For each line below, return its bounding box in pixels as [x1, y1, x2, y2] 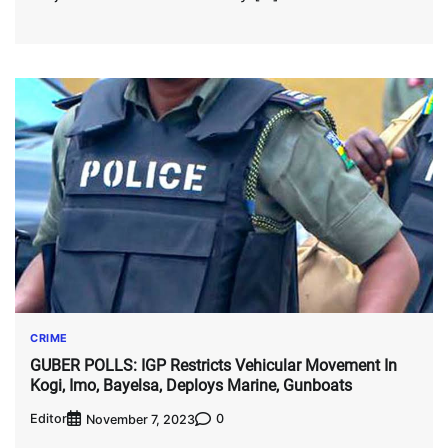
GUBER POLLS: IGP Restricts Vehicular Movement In [30, 356, 397, 376]
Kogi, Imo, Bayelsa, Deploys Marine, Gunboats [30, 376, 352, 396]
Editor [30, 411, 67, 427]
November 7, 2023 [86, 411, 195, 427]
